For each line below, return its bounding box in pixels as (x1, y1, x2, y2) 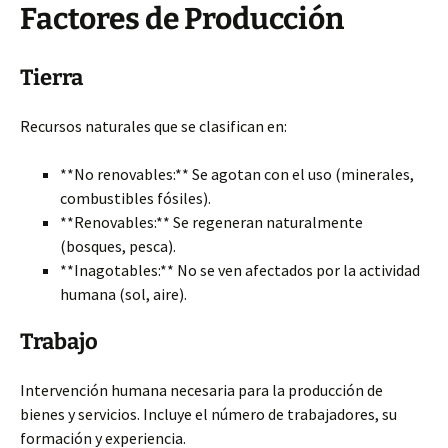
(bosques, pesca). (60, 236, 176, 256)
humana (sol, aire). (60, 284, 187, 304)
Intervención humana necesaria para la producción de (20, 380, 383, 400)
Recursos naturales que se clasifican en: (20, 116, 287, 136)
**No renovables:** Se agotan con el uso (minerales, (60, 164, 414, 184)
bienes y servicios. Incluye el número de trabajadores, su (20, 404, 397, 424)
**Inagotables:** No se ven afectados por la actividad (60, 260, 420, 280)
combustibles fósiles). (60, 188, 211, 208)
